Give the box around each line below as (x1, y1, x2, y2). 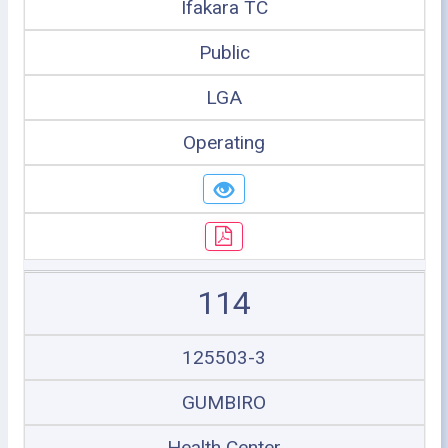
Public (198, 41, 250, 64)
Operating (183, 131, 265, 154)
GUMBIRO (182, 391, 266, 414)
